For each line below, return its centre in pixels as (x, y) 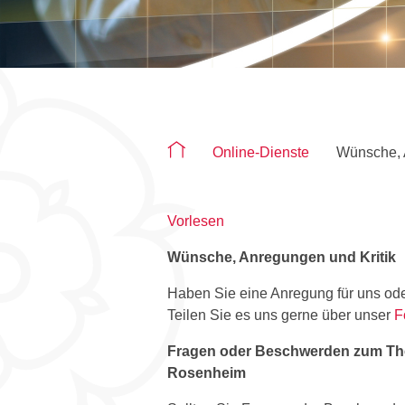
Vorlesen (196, 221)
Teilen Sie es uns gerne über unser (281, 315)
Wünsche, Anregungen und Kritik (282, 257)
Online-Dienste (261, 152)
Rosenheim (207, 372)
